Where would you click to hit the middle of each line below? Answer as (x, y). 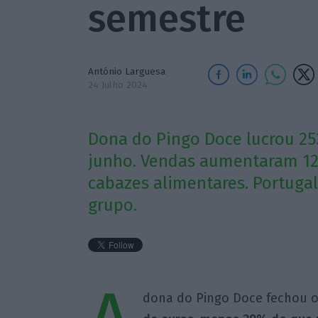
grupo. (112, 205)
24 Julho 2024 (117, 85)
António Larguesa (126, 71)
